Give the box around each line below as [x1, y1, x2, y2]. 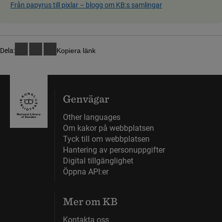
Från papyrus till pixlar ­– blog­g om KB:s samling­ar [10, 1, 162, 9]
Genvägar [63, 92, 109, 106]
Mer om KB [63, 195, 117, 208]
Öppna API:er [63, 167, 109, 177]
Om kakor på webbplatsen [63, 123, 154, 133]
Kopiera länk [56, 47, 96, 55]
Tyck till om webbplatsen [63, 134, 150, 144]
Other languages [63, 112, 120, 122]
